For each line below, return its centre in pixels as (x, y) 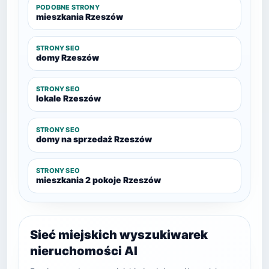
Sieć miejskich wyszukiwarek (119, 235)
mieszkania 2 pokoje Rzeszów (98, 180)
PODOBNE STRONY (68, 7)
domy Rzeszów (68, 57)
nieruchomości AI (84, 251)
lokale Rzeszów (68, 98)
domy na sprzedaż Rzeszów (94, 139)
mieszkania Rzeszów (80, 17)
